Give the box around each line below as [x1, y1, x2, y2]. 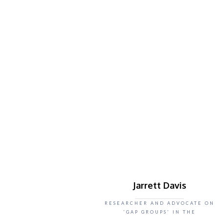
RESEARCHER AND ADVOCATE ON [104, 200, 215, 206]
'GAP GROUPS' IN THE [123, 209, 196, 215]
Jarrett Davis [132, 180, 186, 191]
